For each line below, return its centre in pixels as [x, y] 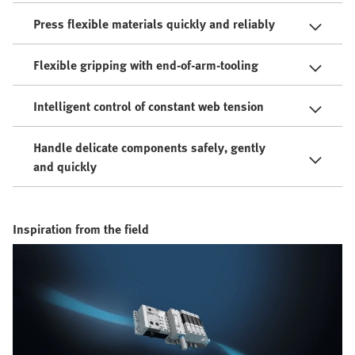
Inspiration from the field [81, 229]
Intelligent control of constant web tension [149, 107]
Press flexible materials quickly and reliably [154, 24]
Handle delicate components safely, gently [149, 148]
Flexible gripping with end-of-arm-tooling [146, 65]
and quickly [65, 167]
